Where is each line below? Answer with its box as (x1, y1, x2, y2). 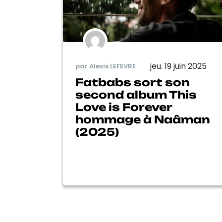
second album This (75, 88, 197, 101)
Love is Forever (75, 100, 172, 113)
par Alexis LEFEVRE (75, 61, 136, 71)
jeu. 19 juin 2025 (150, 60, 207, 72)
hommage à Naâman (75, 112, 210, 126)
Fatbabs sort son (75, 75, 190, 89)
